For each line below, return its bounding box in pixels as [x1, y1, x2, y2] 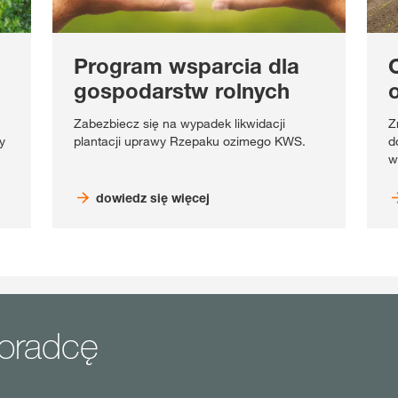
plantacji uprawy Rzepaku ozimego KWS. [74, 132, 306, 149]
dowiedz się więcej [96, 189, 211, 205]
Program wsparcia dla [74, 52, 300, 79]
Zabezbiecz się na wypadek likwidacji [74, 115, 286, 131]
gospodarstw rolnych [74, 77, 291, 104]
